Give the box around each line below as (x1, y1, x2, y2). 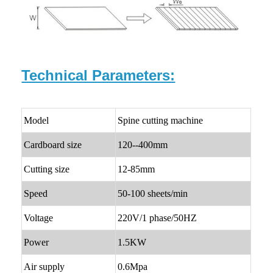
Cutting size (24, 164, 70, 175)
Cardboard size (24, 140, 82, 151)
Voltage (24, 213, 54, 224)
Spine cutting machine (118, 115, 204, 126)
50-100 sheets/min (118, 188, 188, 199)
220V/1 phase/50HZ (118, 213, 197, 224)
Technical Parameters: (21, 67, 175, 84)
